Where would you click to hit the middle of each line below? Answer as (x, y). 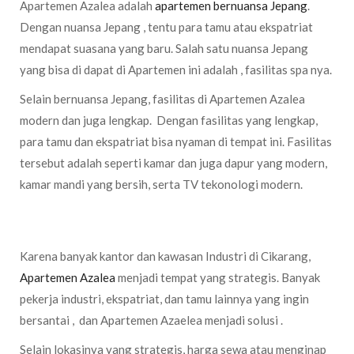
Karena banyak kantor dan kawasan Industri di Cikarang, (165, 256)
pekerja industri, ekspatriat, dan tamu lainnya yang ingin (164, 299)
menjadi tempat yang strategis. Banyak (218, 277)
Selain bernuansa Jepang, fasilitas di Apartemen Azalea (162, 99)
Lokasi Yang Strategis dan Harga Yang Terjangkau (169, 212)
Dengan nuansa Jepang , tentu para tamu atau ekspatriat (166, 27)
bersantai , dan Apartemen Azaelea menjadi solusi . (151, 320)
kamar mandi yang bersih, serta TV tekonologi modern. (164, 184)
